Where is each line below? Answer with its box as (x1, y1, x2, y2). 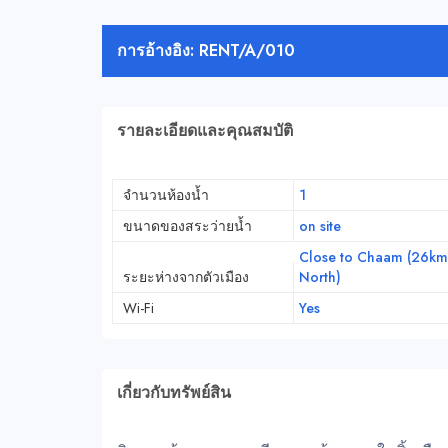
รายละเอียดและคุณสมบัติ (117, 119, 293, 143)
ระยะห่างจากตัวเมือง (123, 267, 249, 288)
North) (298, 267, 341, 288)
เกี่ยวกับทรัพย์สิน (117, 381, 231, 405)
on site (298, 216, 341, 237)
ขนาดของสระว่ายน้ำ (123, 216, 252, 237)
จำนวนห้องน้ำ (123, 185, 209, 206)
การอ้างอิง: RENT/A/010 (117, 39, 295, 63)
